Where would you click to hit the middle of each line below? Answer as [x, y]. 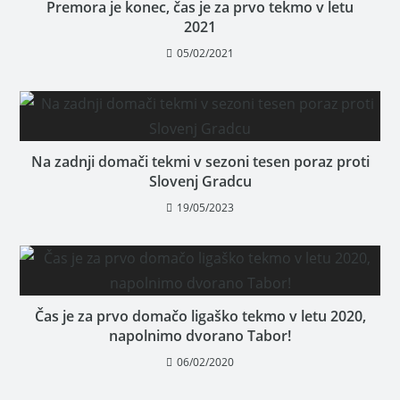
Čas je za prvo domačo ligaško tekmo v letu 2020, [200, 316]
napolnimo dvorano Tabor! [200, 336]
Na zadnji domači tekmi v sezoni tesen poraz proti [200, 162]
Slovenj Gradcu [200, 181]
